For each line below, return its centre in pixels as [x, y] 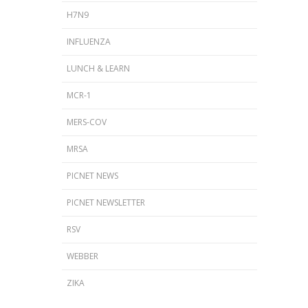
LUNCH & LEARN [98, 68]
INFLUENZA [89, 42]
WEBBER [82, 256]
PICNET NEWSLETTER [106, 202]
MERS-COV [87, 122]
